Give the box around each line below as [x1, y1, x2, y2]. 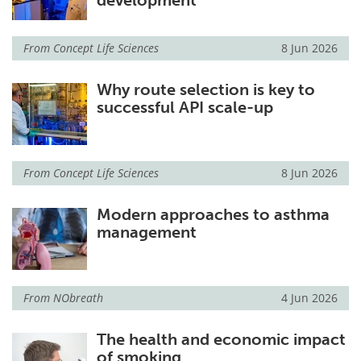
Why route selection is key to [96, 80, 315, 100]
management [96, 222, 197, 243]
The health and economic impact [96, 330, 346, 350]
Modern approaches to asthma [96, 205, 330, 225]
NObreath [53, 290, 103, 306]
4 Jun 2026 [281, 290, 338, 306]
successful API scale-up [96, 98, 273, 118]
